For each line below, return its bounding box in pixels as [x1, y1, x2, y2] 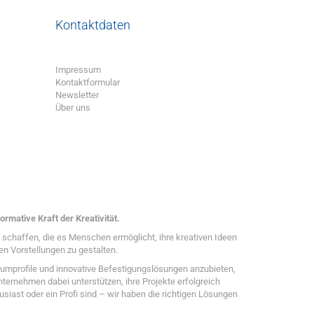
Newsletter [55, 90, 99, 100]
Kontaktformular [55, 77, 120, 88]
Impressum [55, 64, 101, 75]
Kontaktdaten [55, 18, 130, 32]
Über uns [55, 102, 90, 113]
